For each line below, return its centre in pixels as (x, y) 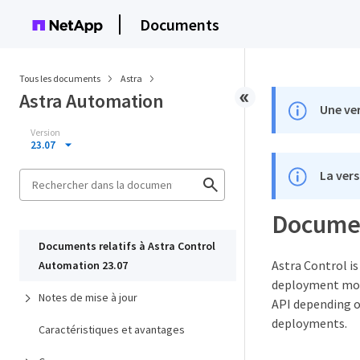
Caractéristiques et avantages (112, 329)
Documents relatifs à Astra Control (127, 246)
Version (45, 132)
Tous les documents (60, 78)
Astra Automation (92, 101)
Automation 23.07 (83, 265)
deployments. (309, 323)
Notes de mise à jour (88, 297)
